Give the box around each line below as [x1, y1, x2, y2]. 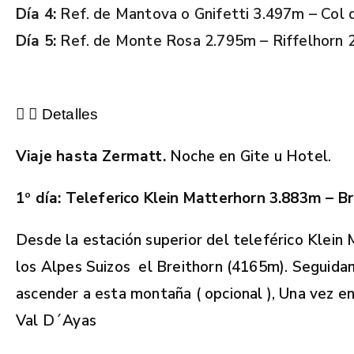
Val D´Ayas [16, 310, 96, 331]
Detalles [41, 105, 99, 122]
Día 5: [16, 30, 57, 51]
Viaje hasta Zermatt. [16, 145, 166, 167]
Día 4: [16, 3, 57, 24]
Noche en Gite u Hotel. [165, 145, 332, 167]
